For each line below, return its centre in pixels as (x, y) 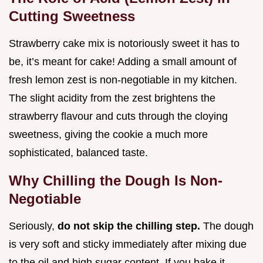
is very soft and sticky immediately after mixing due (128, 245)
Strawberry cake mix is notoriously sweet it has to (124, 44)
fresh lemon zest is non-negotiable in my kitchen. (123, 80)
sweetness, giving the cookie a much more (108, 135)
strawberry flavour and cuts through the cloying (118, 117)
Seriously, (33, 226)
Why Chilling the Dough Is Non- (116, 181)
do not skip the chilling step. (130, 226)
